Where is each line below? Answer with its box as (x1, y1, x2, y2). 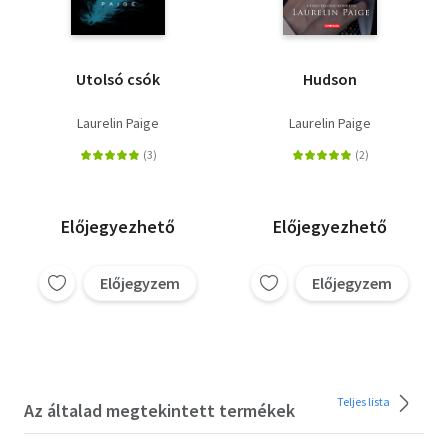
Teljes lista (337, 393, 392, 409)
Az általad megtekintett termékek (24, 398, 295, 422)
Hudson (303, 68, 357, 89)
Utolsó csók (76, 68, 160, 89)
